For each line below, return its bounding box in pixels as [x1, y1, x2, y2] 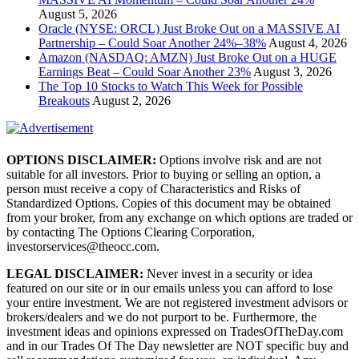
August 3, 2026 [253, 65, 332, 79]
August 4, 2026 [268, 36, 347, 50]
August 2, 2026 [92, 94, 171, 108]
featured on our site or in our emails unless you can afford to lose [6, 280, 333, 295]
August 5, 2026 [38, 7, 117, 22]
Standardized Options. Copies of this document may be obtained [6, 196, 331, 210]
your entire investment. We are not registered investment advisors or [6, 295, 348, 309]
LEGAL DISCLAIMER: [6, 266, 147, 280]
